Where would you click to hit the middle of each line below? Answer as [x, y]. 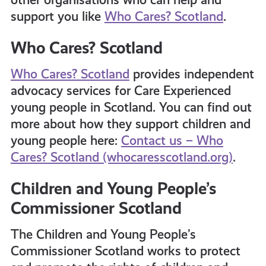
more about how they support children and [130, 124]
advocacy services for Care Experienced [121, 91]
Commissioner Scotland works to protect [125, 251]
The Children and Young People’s [103, 234]
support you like [57, 16]
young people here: [66, 140]
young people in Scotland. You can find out [131, 107]
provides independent [191, 74]
